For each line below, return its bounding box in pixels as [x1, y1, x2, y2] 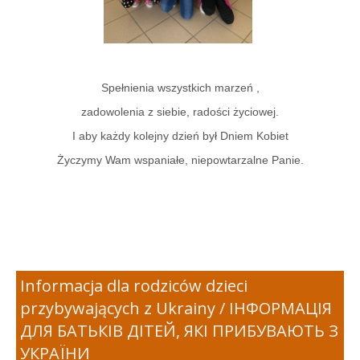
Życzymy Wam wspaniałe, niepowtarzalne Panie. [56, 153, 304, 166]
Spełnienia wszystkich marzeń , [100, 80, 260, 94]
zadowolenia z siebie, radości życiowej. [81, 104, 279, 118]
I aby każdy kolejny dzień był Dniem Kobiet [72, 129, 288, 142]
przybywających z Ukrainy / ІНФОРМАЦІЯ [20, 297, 332, 319]
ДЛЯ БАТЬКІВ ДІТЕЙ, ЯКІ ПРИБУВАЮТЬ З [20, 319, 338, 342]
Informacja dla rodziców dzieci [20, 274, 247, 297]
